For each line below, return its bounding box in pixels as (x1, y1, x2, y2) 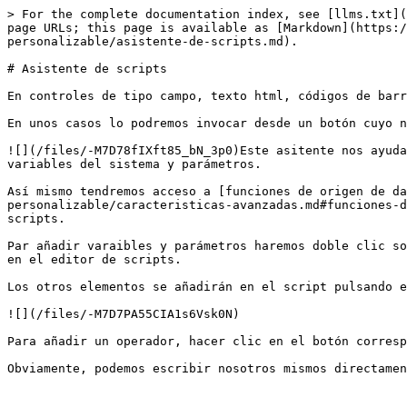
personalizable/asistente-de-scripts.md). (7, 35, 298, 48)
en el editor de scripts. (7, 253, 182, 266)
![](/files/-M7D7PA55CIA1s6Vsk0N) (7, 307, 240, 321)
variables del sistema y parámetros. (7, 157, 262, 171)
